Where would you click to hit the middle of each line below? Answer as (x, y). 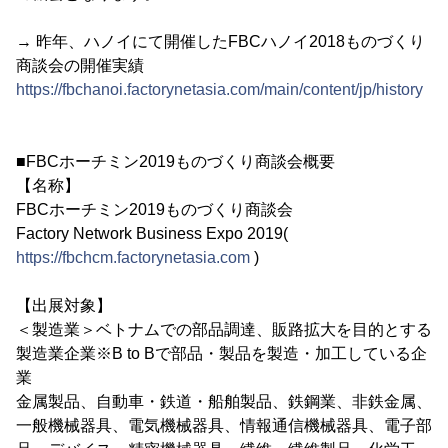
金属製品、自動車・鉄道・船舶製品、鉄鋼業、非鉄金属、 (224, 401)
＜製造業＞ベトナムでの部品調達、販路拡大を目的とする (224, 329)
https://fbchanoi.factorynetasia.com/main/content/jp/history (219, 89)
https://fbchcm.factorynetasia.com (133, 257)
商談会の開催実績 (80, 65)
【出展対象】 (64, 305)
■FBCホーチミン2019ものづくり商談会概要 (175, 161)
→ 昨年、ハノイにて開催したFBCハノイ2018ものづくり (220, 41)
